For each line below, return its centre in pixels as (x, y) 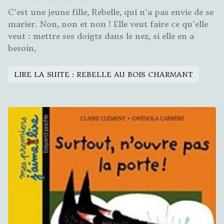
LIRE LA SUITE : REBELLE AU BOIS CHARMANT (103, 74)
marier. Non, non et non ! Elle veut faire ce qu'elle (108, 24)
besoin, (22, 48)
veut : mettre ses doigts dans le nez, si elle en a (101, 36)
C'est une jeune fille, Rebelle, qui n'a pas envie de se (111, 12)
